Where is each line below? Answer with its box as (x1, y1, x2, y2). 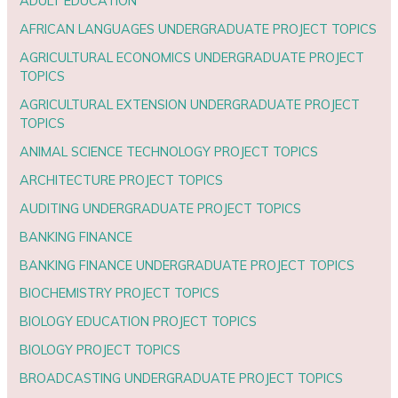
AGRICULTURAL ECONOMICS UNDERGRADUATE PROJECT (20, 48, 365, 66)
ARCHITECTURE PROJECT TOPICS (20, 171, 224, 188)
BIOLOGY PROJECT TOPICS (20, 341, 181, 359)
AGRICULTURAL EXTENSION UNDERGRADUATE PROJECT (20, 95, 361, 113)
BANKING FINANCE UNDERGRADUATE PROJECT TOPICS (20, 256, 355, 274)
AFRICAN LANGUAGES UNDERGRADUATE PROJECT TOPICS (20, 20, 378, 37)
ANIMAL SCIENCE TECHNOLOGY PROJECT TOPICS (20, 142, 319, 160)
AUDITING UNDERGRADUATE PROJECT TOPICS (20, 199, 302, 217)
